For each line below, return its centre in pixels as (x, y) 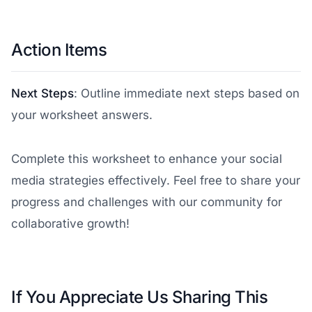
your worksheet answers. (82, 115)
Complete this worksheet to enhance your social (147, 159)
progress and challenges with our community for (147, 202)
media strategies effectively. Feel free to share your (156, 180)
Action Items (59, 50)
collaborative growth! (70, 224)
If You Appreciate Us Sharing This (140, 297)
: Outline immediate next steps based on (187, 93)
